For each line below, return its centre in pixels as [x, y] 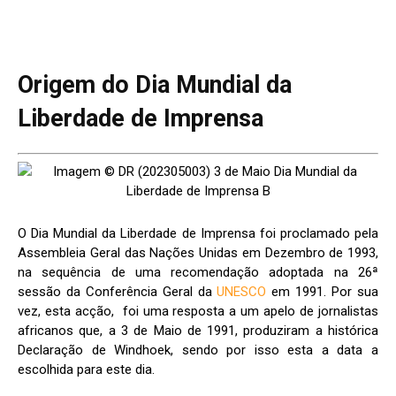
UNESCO [242, 291]
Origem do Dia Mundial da [155, 85]
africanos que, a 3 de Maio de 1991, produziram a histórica [198, 330]
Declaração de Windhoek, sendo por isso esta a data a [198, 350]
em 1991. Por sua [323, 291]
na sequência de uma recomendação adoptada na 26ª [198, 272]
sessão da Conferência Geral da [118, 291]
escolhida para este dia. [86, 369]
